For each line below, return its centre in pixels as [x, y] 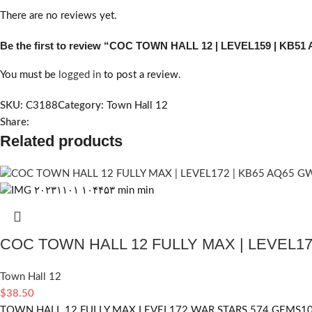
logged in [80, 75]
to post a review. [141, 75]
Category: [81, 106]
